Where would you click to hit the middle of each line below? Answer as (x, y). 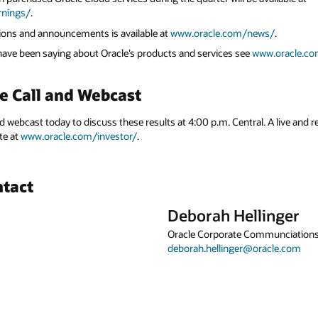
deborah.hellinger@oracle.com (234, 248)
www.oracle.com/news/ (222, 33)
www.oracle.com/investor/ (79, 136)
